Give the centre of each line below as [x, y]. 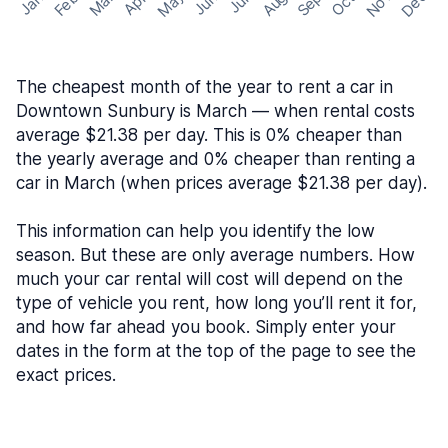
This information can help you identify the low [195, 231]
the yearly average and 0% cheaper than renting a [215, 159]
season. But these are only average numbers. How [215, 255]
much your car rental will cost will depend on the [209, 279]
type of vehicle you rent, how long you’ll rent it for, [216, 303]
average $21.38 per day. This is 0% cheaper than [209, 135]
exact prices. [66, 375]
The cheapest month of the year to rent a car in [204, 87]
